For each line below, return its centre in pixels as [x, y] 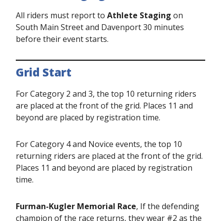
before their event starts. [62, 39]
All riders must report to [61, 15]
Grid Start [44, 72]
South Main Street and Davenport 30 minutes [100, 27]
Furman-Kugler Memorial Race [76, 206]
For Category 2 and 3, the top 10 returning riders [106, 94]
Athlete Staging [139, 15]
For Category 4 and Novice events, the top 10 [99, 144]
